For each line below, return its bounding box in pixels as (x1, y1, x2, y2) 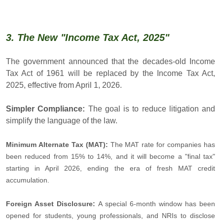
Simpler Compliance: (6, 104, 88, 113)
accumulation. (6, 176, 49, 184)
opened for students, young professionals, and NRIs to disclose (6, 211, 215, 220)
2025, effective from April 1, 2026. (6, 80, 122, 89)
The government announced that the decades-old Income (6, 57, 215, 66)
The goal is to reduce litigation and (88, 104, 215, 113)
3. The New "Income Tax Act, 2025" (6, 32, 169, 43)
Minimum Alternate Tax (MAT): (6, 140, 110, 148)
